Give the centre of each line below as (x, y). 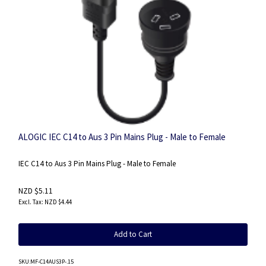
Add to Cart (133, 234)
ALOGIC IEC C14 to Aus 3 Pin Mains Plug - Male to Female (122, 137)
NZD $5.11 (36, 191)
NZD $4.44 (58, 202)
